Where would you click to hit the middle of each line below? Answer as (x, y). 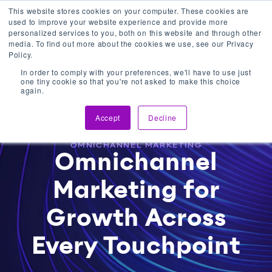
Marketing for (136, 191)
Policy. (21, 54)
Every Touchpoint (136, 247)
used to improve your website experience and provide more (118, 22)
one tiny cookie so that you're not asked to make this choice (131, 81)
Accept (108, 117)
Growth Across (136, 219)
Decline (163, 117)
